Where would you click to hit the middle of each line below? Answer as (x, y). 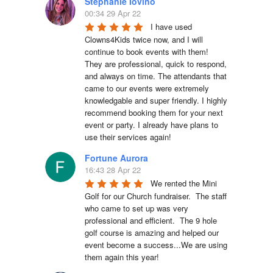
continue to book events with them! (147, 51)
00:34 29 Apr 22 (113, 13)
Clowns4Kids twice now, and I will (144, 39)
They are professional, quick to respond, (156, 63)
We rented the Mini (184, 183)
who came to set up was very (136, 208)
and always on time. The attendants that (156, 76)
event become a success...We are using (156, 244)
